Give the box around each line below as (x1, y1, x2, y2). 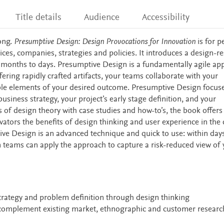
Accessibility (142, 13, 190, 22)
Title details (15, 13, 61, 22)
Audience (84, 13, 120, 22)
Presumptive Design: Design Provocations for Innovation (13, 38, 195, 46)
